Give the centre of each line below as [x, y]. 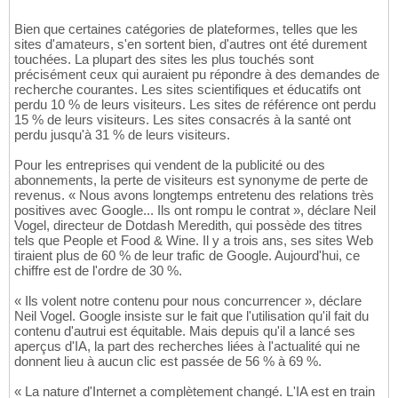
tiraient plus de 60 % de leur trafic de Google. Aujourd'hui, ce [187, 255]
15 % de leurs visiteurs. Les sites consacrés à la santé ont [183, 119]
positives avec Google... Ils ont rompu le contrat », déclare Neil [195, 210]
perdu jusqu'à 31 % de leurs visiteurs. [122, 134]
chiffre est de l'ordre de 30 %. [98, 270]
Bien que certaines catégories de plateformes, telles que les [186, 28]
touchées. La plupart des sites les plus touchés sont [164, 59]
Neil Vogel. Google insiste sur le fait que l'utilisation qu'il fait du [191, 315]
